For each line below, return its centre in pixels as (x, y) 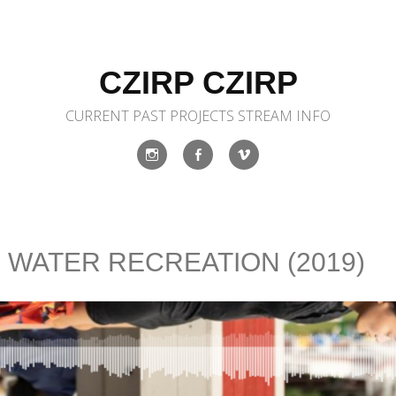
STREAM (265, 115)
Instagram (183, 182)
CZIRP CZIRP (198, 83)
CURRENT (97, 115)
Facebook (228, 182)
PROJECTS (202, 115)
